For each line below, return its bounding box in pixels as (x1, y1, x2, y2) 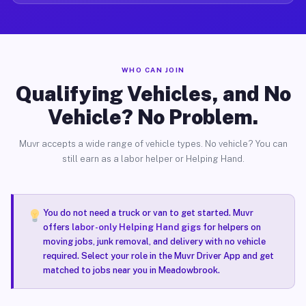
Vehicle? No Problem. (48, 105, 258, 129)
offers (42, 222, 72, 232)
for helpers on (200, 222, 261, 232)
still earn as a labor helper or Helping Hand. (61, 154, 245, 164)
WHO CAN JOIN (121, 66, 185, 74)
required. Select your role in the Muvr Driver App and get (42, 251, 274, 261)
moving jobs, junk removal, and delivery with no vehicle (42, 236, 266, 247)
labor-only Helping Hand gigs (71, 222, 201, 232)
